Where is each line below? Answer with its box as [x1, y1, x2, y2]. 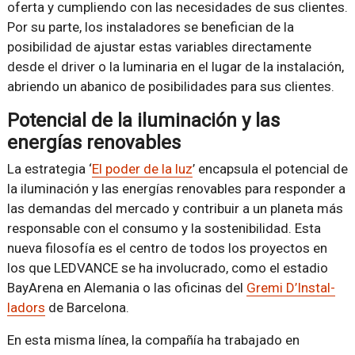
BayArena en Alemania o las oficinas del [6, 279, 246, 296]
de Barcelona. [44, 299, 129, 315]
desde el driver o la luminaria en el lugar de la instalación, [6, 58, 344, 74]
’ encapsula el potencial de [192, 160, 348, 177]
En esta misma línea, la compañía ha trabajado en [6, 331, 300, 348]
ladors [6, 299, 45, 315]
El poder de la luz [91, 160, 193, 177]
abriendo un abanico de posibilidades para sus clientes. [6, 78, 334, 94]
